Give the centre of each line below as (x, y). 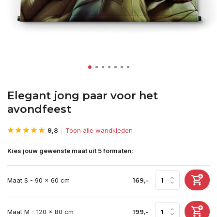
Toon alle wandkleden (99, 130)
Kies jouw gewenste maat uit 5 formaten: (70, 151)
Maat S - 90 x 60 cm (39, 180)
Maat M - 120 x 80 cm (40, 211)
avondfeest (39, 109)
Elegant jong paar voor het (83, 96)
